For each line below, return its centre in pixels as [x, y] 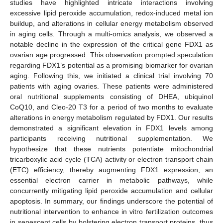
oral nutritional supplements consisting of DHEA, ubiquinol [111, 96]
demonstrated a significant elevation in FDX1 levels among [111, 128]
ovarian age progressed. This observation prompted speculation [111, 55]
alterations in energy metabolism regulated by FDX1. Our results [111, 117]
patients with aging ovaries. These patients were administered [111, 86]
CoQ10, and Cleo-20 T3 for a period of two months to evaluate [111, 107]
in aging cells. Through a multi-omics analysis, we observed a [111, 34]
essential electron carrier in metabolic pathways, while [111, 180]
